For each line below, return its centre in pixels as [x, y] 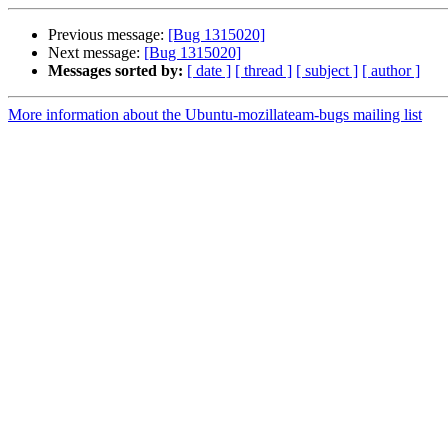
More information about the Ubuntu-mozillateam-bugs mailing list [215, 115]
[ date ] [209, 71]
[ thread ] [263, 71]
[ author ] [391, 71]
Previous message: [108, 35]
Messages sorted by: [115, 71]
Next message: [96, 53]
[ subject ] [327, 71]
